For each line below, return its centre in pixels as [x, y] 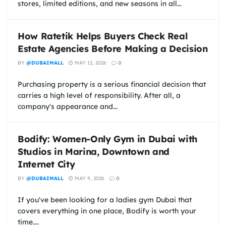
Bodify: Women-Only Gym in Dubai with [108, 139]
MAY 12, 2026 [90, 63]
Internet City [46, 164]
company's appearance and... [68, 107]
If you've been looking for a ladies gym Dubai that [105, 200]
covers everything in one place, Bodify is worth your [107, 211]
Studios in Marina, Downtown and [94, 152]
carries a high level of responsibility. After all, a [99, 96]
